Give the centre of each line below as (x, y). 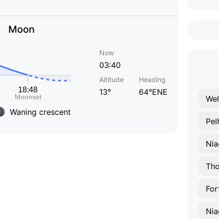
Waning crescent (40, 112)
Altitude (111, 79)
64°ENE (153, 92)
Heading (152, 79)
